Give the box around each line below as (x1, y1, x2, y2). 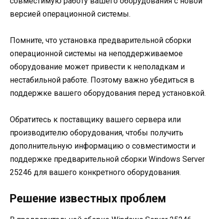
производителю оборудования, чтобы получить (10, 128, 183, 137)
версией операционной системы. (10, 9, 131, 19)
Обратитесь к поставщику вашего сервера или (10, 114, 181, 124)
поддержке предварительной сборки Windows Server (10, 154, 205, 164)
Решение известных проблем (10, 192, 166, 206)
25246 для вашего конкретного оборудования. (10, 167, 181, 177)
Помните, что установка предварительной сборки (10, 35, 191, 45)
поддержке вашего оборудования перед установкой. (10, 88, 206, 98)
